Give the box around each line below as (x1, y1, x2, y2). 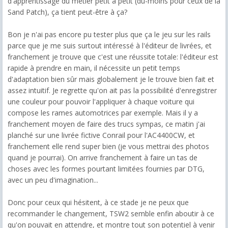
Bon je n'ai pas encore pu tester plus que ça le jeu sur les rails (8, 29, 211, 39)
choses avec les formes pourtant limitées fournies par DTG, (8, 163, 205, 174)
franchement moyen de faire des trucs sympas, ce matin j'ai (8, 119, 205, 129)
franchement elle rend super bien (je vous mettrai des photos (8, 141, 209, 151)
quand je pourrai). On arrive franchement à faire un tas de (8, 152, 197, 162)
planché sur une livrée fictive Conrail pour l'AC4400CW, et (8, 130, 195, 140)
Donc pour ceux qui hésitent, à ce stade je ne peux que (8, 197, 189, 207)
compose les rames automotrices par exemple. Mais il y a (8, 107, 198, 118)
